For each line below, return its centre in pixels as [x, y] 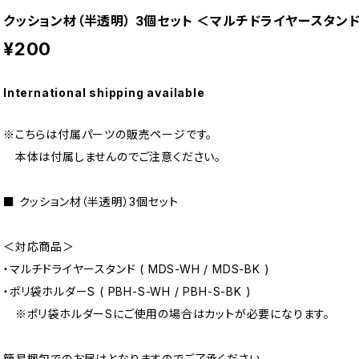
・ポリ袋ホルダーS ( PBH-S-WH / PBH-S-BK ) [127, 292]
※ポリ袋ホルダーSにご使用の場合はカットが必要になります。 [167, 314]
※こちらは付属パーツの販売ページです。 [108, 135]
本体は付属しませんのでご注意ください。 [112, 157]
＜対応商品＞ [39, 247]
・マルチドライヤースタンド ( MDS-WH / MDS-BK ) [137, 269]
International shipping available [104, 93]
